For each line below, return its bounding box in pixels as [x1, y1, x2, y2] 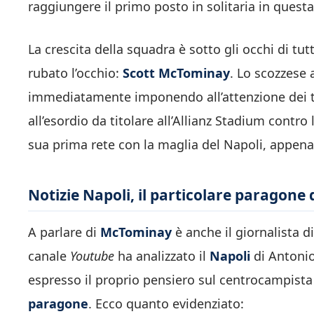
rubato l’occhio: [28, 64, 123, 81]
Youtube [70, 247, 114, 265]
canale [28, 247, 70, 265]
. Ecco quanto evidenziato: [88, 295, 244, 313]
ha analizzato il [114, 247, 210, 265]
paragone [28, 295, 88, 313]
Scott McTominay [123, 64, 230, 81]
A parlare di [28, 224, 100, 241]
